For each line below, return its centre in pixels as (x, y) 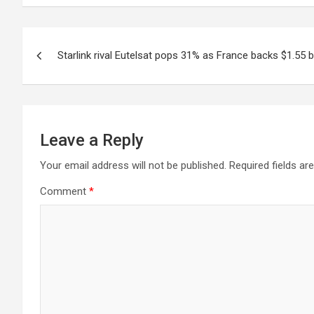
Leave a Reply (92, 140)
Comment (64, 191)
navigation (74, 69)
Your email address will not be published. (133, 165)
